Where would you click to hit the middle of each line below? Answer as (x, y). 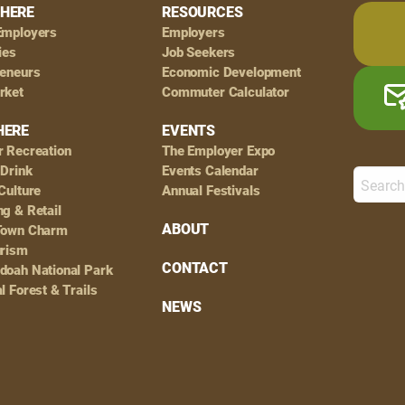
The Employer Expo (219, 151)
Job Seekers (199, 52)
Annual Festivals (211, 191)
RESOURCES (202, 12)
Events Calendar (210, 171)
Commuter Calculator (226, 92)
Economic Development (231, 72)
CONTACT (195, 268)
